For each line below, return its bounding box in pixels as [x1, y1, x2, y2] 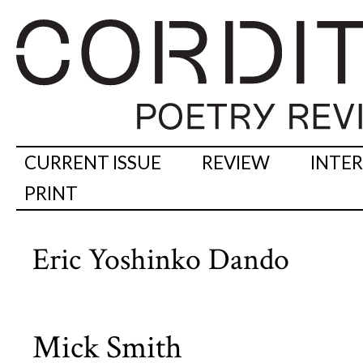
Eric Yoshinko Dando [32, 240, 289, 280]
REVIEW [202, 152, 270, 174]
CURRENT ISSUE [24, 152, 161, 174]
